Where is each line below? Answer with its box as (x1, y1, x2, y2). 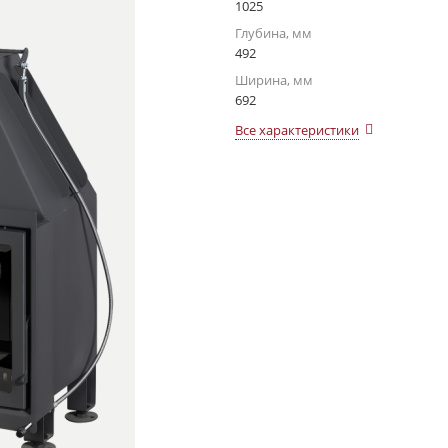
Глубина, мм (235, 24, 312, 42)
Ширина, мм (235, 71, 313, 89)
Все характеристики (235, 121, 359, 139)
